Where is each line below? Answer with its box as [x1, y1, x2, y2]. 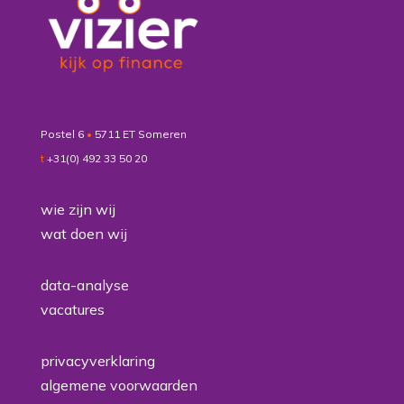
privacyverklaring [40, 352, 155, 371]
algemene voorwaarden [40, 376, 197, 395]
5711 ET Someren [94, 127, 187, 142]
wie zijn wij [40, 200, 115, 219]
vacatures [40, 300, 105, 319]
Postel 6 [40, 127, 87, 142]
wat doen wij [40, 225, 127, 243]
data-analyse [40, 276, 129, 295]
